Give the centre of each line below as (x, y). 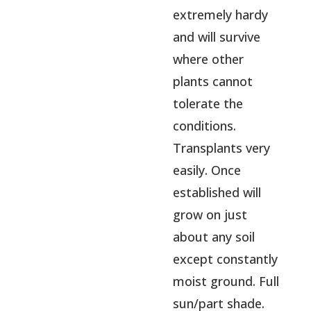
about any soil (214, 237)
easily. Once (207, 170)
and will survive (217, 37)
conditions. (205, 126)
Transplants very (222, 148)
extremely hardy (221, 15)
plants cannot (213, 81)
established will (217, 192)
